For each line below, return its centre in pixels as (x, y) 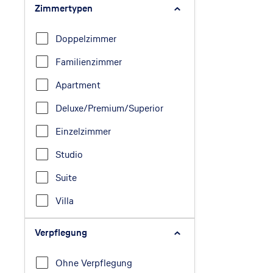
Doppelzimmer (86, 38)
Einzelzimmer (83, 131)
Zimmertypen (64, 8)
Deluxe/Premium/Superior (109, 108)
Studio (69, 154)
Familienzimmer (89, 62)
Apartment (78, 85)
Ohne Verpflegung (94, 263)
